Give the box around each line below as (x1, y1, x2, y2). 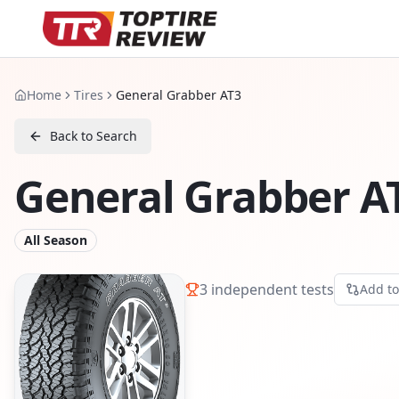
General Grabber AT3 (116, 86, 241, 103)
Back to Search (50, 127, 137, 144)
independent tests (208, 279, 334, 299)
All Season (24, 232, 87, 248)
